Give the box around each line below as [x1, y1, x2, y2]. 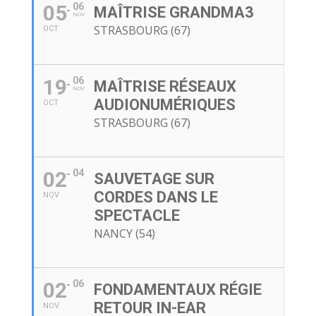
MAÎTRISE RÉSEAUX [93, 78, 236, 96]
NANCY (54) [93, 226, 155, 242]
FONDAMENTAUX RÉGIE [93, 281, 262, 299]
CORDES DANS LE [93, 188, 218, 207]
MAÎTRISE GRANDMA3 [93, 4, 254, 22]
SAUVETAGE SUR [93, 170, 214, 188]
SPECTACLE [93, 207, 180, 225]
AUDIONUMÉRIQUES [93, 96, 236, 114]
